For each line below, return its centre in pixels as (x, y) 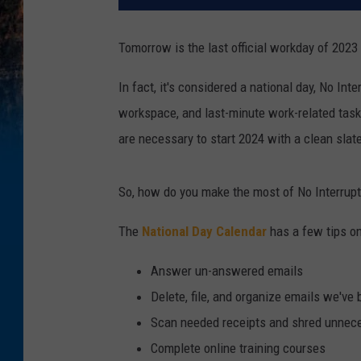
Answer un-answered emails (227, 271)
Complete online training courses (238, 349)
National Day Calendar (204, 232)
